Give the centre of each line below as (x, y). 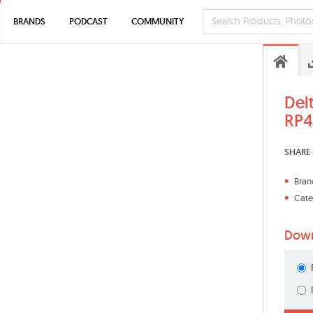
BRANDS (29, 21)
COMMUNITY (158, 21)
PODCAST (88, 21)
